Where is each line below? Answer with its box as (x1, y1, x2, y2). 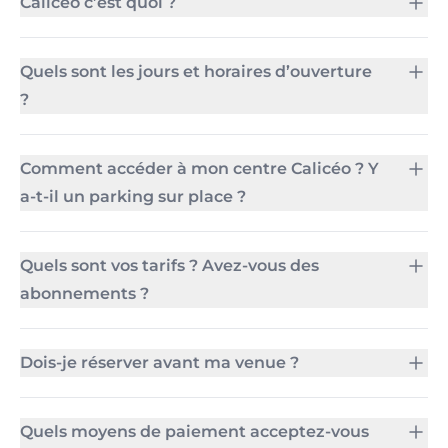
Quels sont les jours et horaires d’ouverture (20, 62, 372, 81)
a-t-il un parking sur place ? (20, 187, 246, 206)
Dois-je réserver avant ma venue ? (20, 353, 299, 372)
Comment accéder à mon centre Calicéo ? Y (20, 159, 379, 178)
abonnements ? (20, 284, 149, 303)
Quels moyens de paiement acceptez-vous (20, 422, 369, 441)
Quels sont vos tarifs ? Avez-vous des (20, 256, 319, 275)
